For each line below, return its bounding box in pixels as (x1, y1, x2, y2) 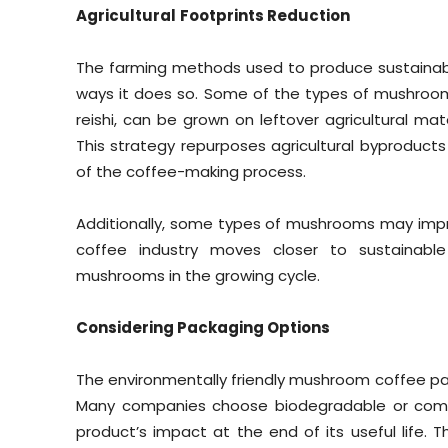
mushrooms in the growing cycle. (76, 265, 320, 287)
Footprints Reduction (180, 5, 350, 27)
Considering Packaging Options (76, 317, 330, 339)
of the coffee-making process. (76, 161, 306, 183)
